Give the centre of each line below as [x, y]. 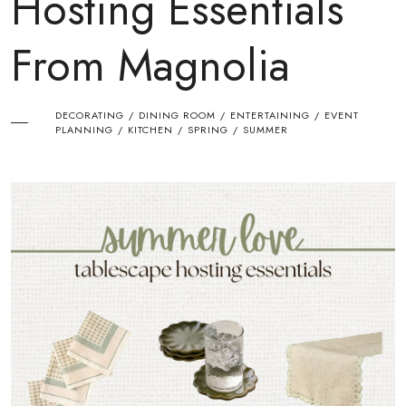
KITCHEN [150, 130]
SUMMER [265, 130]
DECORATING [89, 115]
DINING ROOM [177, 115]
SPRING [208, 130]
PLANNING [84, 130]
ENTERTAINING [270, 115]
